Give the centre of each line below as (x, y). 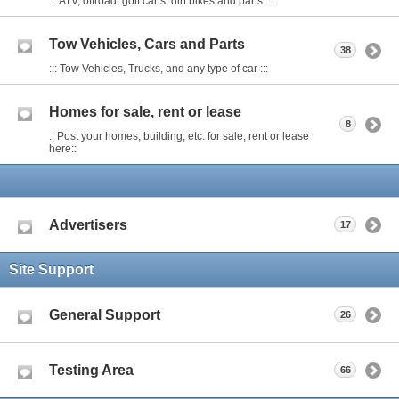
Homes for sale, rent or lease (145, 112)
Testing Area (91, 370)
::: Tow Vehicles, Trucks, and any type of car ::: (159, 68)
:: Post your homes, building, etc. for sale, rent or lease (179, 136)
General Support (105, 315)
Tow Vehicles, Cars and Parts (147, 45)
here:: (63, 148)
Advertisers (88, 225)
